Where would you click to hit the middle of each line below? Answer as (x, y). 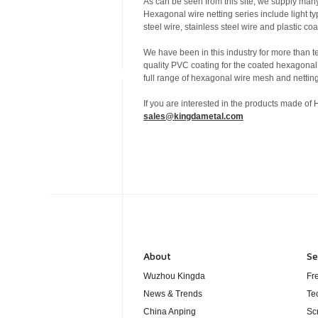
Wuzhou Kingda (174, 276)
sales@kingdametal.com (193, 116)
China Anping (170, 311)
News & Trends (173, 294)
